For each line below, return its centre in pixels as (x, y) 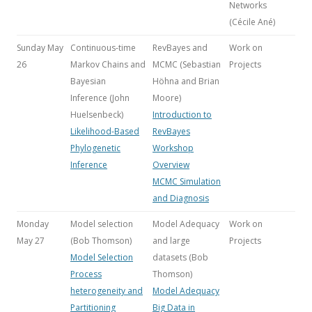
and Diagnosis (181, 198)
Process (86, 274)
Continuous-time (103, 48)
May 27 (31, 241)
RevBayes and (180, 48)
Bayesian (88, 81)
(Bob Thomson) (101, 241)
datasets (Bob (180, 257)
